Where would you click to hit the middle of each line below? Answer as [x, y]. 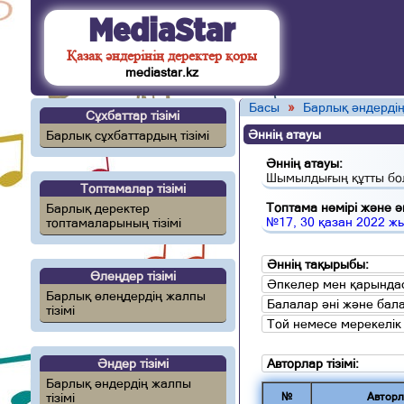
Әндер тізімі [133, 363]
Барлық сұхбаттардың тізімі [127, 135]
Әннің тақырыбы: [317, 265]
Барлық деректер [97, 208]
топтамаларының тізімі [113, 223]
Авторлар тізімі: [312, 364]
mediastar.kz [161, 72]
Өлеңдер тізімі [133, 276]
